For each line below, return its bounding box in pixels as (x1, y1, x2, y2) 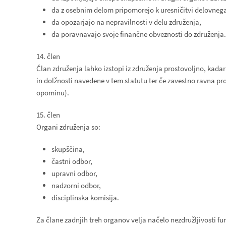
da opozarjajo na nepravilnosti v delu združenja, (51, 17, 201, 27)
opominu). (36, 88, 69, 97)
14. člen (36, 51, 60, 61)
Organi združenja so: (36, 122, 100, 132)
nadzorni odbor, (51, 181, 101, 190)
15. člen (36, 110, 60, 120)
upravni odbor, (51, 168, 97, 178)
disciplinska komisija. (51, 193, 119, 202)
